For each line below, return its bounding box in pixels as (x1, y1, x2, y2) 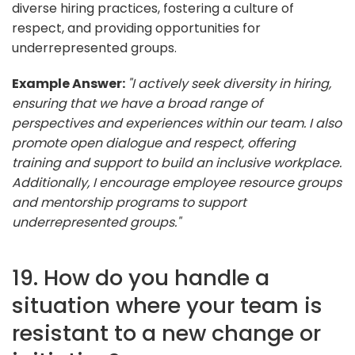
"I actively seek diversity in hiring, (128, 74, 331, 93)
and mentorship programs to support (12, 193, 246, 212)
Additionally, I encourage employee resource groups (12, 173, 342, 192)
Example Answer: (12, 74, 128, 93)
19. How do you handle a (12, 261, 269, 293)
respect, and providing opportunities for (12, 18, 261, 37)
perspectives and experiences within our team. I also (12, 113, 342, 132)
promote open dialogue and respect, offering (12, 133, 296, 152)
